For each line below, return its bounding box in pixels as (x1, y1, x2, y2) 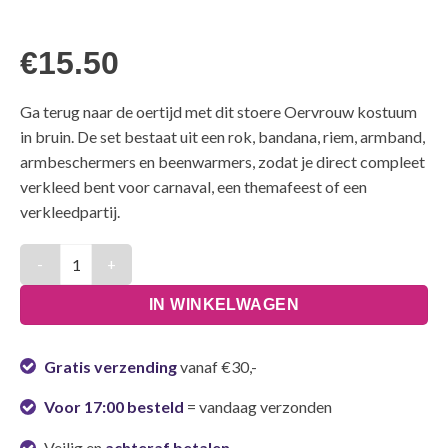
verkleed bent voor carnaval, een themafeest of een (20, 176, 367, 196)
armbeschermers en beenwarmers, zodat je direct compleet (20, 151, 425, 171)
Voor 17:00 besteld (44, 397, 184, 417)
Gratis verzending (44, 356, 177, 376)
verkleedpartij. (20, 201, 120, 221)
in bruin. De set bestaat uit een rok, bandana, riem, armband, (20, 126, 425, 146)
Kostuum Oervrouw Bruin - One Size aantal (19, 246, 313, 264)
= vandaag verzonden (187, 397, 332, 417)
